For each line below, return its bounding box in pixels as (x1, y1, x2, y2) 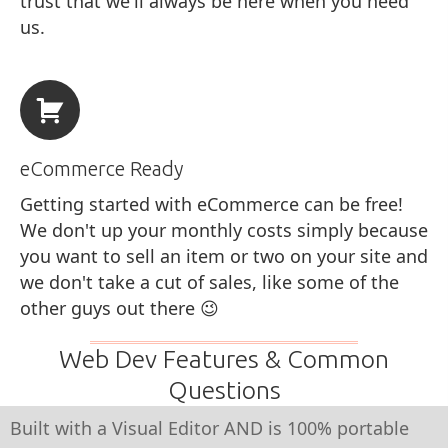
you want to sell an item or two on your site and (20, 243, 428, 268)
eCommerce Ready (20, 156, 183, 180)
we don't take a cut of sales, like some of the (20, 269, 399, 294)
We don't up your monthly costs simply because (20, 217, 428, 242)
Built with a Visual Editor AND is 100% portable (10, 415, 409, 440)
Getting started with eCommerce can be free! (20, 191, 403, 216)
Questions (167, 375, 281, 404)
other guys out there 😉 (20, 295, 219, 320)
